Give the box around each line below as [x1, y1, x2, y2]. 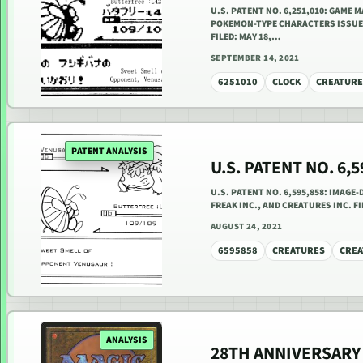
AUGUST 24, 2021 [211, 220, 283, 233]
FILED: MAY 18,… [211, 30, 280, 45]
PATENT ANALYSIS [71, 143, 147, 158]
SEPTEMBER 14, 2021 [211, 52, 300, 65]
